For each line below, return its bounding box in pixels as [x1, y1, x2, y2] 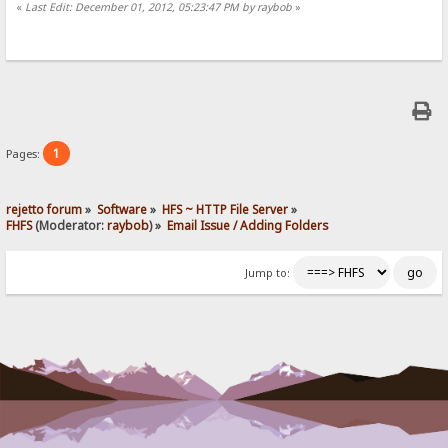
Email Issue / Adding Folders [167, 216, 329, 233]
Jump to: [244, 265, 290, 280]
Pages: [6, 146, 44, 162]
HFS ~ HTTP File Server [162, 200, 289, 217]
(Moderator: [32, 216, 108, 233]
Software [97, 200, 148, 217]
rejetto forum [6, 200, 83, 217]
